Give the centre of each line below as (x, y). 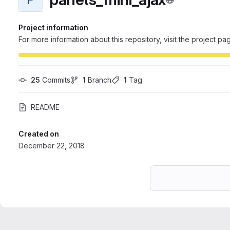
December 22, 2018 (52, 146)
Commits (55, 80)
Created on (39, 134)
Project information (53, 27)
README (45, 107)
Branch (99, 80)
